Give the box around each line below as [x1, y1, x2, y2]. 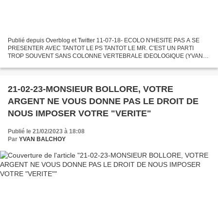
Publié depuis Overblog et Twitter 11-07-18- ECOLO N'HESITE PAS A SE [8, 36, 200, 44]
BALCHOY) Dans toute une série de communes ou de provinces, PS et [8, 60, 194, 67]
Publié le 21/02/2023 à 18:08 [8, 127, 85, 135]
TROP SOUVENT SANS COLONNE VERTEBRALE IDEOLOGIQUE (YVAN [8, 52, 203, 59]
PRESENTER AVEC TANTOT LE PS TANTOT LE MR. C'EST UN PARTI [8, 44, 194, 52]
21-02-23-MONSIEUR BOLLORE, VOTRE [8, 84, 173, 94]
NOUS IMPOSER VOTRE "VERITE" [8, 108, 151, 118]
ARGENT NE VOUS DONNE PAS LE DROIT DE [8, 96, 199, 106]
